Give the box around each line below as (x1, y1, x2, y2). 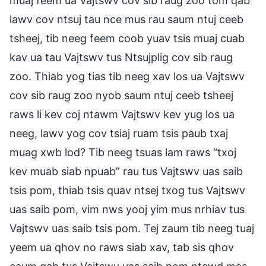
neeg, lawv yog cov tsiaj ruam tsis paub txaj (9, 126, 228, 140)
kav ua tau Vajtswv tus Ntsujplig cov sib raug (9, 50, 233, 64)
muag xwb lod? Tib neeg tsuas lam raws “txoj (9, 145, 236, 159)
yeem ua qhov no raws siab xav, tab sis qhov (9, 240, 234, 254)
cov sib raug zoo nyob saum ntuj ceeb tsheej (9, 88, 233, 102)
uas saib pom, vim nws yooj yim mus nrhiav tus (9, 202, 245, 216)
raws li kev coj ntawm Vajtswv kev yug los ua (9, 107, 235, 121)
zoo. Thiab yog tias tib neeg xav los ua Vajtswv (9, 69, 245, 83)
